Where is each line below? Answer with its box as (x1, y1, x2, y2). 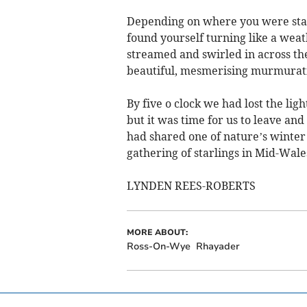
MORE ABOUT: (126, 227, 188, 238)
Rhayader (195, 240, 240, 254)
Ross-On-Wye (126, 240, 191, 254)
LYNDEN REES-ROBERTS (126, 179, 256, 193)
